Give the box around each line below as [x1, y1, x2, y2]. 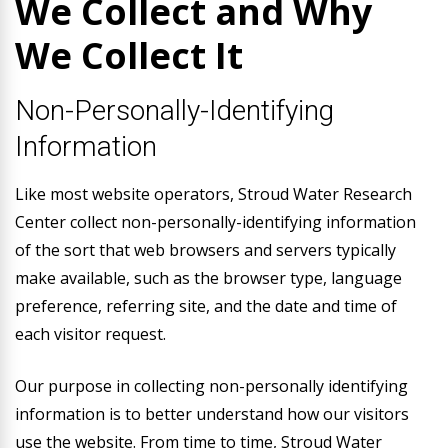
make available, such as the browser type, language [15, 267, 402, 289]
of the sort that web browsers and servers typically [15, 239, 396, 261]
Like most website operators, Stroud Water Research [15, 183, 412, 205]
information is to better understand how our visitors [15, 403, 409, 425]
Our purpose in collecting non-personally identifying [15, 375, 408, 397]
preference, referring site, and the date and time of [15, 295, 397, 317]
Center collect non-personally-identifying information [15, 211, 416, 233]
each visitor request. [15, 323, 166, 345]
